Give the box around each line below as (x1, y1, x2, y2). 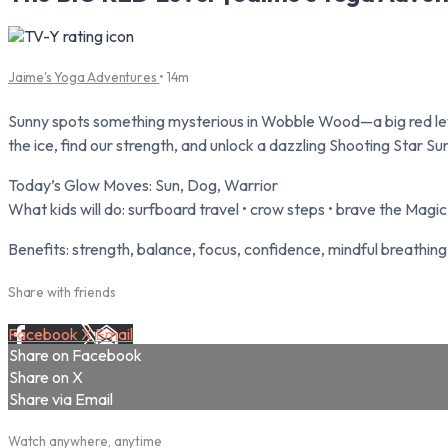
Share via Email (9, 389, 113, 410)
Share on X (9, 367, 83, 388)
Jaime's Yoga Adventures (8, 68, 160, 85)
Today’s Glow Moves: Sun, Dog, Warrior (8, 174, 278, 195)
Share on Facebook (9, 345, 142, 366)
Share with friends (8, 284, 116, 301)
